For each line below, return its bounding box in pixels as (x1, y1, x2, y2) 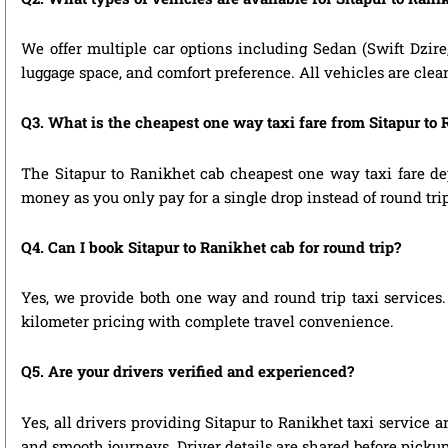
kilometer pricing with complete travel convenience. (21, 311, 394, 331)
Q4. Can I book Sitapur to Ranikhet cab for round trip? (21, 236, 401, 257)
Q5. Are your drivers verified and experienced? (21, 361, 354, 382)
